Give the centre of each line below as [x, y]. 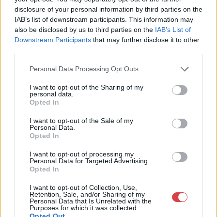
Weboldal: [124, 127]
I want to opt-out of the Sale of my [81, 120]
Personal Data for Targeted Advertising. [90, 161]
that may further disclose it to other [145, 39]
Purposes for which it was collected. [84, 208]
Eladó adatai [42, 27]
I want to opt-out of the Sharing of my [86, 87]
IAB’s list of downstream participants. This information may [104, 19]
